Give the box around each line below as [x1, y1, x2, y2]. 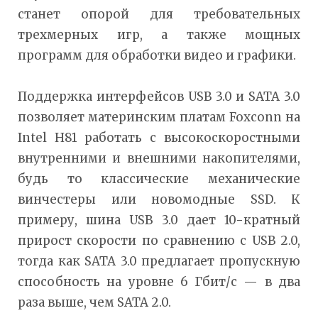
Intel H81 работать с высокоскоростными [18, 129, 300, 146]
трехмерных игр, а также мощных [18, 26, 300, 43]
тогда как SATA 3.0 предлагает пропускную [18, 253, 300, 269]
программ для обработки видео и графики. [18, 47, 296, 63]
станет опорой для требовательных [18, 6, 300, 22]
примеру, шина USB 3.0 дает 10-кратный [18, 212, 300, 228]
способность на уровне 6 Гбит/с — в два [18, 273, 300, 290]
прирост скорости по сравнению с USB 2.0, [18, 232, 300, 248]
